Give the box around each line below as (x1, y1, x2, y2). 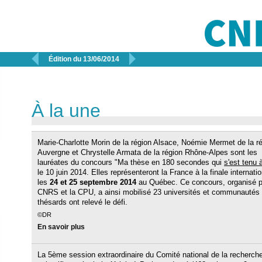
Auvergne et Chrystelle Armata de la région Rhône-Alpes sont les (37, 148, 257, 157)
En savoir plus (37, 223, 85, 230)
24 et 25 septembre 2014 (50, 178, 136, 187)
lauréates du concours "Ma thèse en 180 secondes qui (37, 158, 224, 167)
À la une (32, 100, 101, 121)
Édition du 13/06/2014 (49, 55, 119, 63)
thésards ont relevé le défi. (37, 198, 127, 206)
